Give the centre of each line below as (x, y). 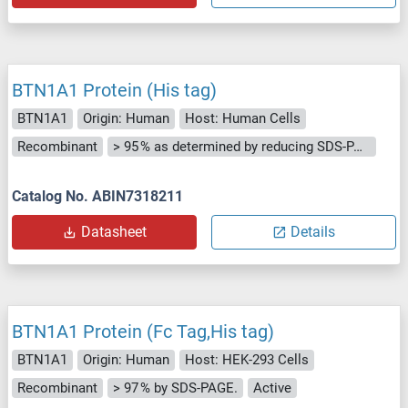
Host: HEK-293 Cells (247, 360)
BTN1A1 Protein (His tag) (114, 91)
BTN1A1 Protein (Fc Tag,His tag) (143, 332)
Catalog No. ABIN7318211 (97, 197)
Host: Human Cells (243, 119)
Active (272, 388)
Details (313, 232)
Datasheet (113, 232)
